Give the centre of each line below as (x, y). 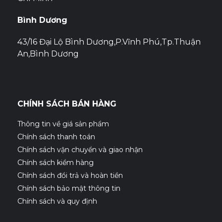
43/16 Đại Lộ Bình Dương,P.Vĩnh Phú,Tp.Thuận (109, 42)
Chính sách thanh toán (56, 137)
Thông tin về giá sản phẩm (63, 124)
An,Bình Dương (48, 54)
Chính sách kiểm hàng (55, 162)
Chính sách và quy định (57, 201)
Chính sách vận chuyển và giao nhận (80, 149)
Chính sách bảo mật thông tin (69, 188)
